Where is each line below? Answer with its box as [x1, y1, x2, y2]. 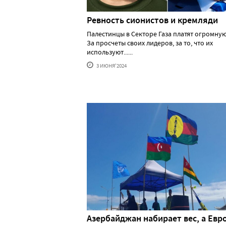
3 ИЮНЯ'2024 [95, 62, 127, 69]
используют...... [87, 47, 133, 56]
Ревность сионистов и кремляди [87, 14, 218, 26]
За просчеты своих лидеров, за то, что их [87, 38, 213, 47]
